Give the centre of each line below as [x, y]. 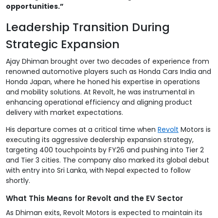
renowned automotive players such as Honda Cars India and [109, 71]
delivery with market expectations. [64, 112]
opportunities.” [35, 6]
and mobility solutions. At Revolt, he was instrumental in [100, 92]
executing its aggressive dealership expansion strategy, [100, 139]
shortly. [18, 180]
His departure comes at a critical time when [82, 129]
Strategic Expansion [63, 44]
